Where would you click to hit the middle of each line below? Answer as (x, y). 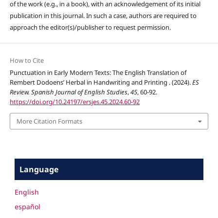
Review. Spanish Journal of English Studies (68, 92)
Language (39, 170)
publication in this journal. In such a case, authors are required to (103, 15)
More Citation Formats (49, 121)
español (27, 207)
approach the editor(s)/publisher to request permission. (90, 27)
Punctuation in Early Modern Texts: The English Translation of (98, 72)
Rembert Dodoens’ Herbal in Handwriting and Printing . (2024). (101, 82)
